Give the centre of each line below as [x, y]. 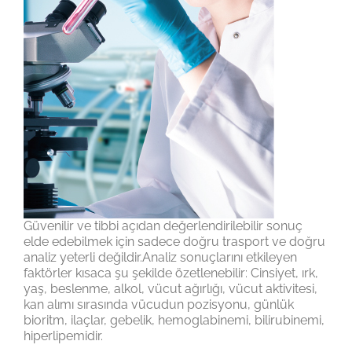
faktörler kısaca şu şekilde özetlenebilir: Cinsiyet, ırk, [171, 273]
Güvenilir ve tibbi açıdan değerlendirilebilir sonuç [163, 225]
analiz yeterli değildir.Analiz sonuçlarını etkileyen [160, 257]
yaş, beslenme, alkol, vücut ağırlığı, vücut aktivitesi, [170, 288]
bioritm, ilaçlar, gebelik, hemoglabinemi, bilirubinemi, [174, 320]
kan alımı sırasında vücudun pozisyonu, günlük [159, 304]
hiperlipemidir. [63, 335]
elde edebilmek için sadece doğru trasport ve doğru [174, 241]
